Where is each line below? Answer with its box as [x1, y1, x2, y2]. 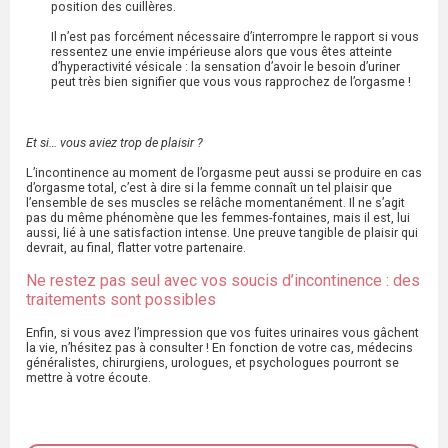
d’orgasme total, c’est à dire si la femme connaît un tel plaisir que [26, 180, 392, 196]
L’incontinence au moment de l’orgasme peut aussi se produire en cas [26, 165, 422, 181]
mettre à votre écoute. [26, 370, 151, 386]
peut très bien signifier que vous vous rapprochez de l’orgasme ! [51, 74, 411, 90]
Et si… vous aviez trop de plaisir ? [26, 135, 206, 151]
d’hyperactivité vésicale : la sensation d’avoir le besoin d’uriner [51, 59, 400, 75]
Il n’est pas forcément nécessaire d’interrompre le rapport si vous [51, 29, 419, 45]
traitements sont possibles [26, 290, 220, 310]
